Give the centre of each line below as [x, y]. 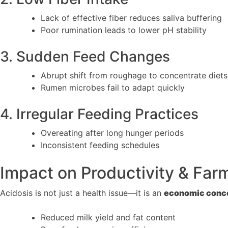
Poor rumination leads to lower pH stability [124, 30]
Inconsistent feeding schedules [100, 145]
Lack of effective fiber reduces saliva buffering [131, 18]
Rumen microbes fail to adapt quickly [113, 87]
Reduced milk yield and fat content [108, 217]
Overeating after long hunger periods [112, 133]
